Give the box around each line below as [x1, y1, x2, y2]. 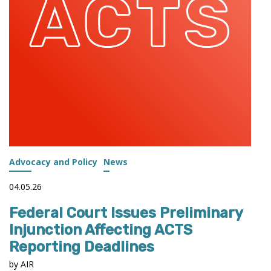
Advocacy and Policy [9, 155, 97, 168]
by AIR [9, 258, 34, 270]
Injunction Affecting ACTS [9, 221, 192, 238]
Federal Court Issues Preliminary [9, 204, 243, 221]
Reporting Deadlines [9, 238, 154, 255]
